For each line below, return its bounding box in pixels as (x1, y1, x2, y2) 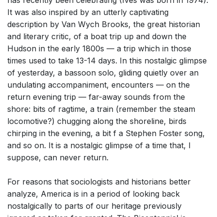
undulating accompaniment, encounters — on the (7, 80, 190, 90)
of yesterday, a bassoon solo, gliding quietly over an (7, 68, 199, 78)
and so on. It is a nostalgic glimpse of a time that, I (7, 140, 191, 151)
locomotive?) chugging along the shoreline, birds (7, 116, 186, 126)
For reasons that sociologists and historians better (7, 177, 191, 187)
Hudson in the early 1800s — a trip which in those (7, 44, 191, 54)
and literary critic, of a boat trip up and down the (7, 31, 186, 42)
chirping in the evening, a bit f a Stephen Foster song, (7, 128, 205, 139)
